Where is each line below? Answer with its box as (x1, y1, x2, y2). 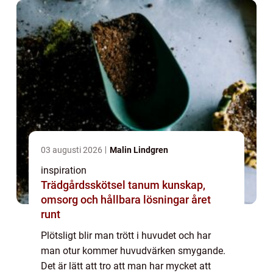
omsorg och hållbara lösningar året (41, 193, 211, 206)
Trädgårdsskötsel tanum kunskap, (41, 178, 162, 191)
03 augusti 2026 (41, 144, 104, 155)
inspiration (41, 164, 87, 176)
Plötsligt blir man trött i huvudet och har (41, 229, 211, 241)
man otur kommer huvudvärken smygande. (41, 244, 225, 257)
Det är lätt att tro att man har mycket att (41, 260, 211, 272)
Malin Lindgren (110, 144, 168, 155)
